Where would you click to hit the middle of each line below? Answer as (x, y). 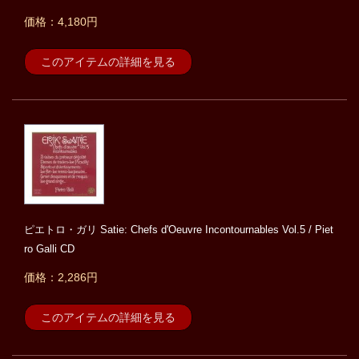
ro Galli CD (49, 249)
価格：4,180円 (61, 22)
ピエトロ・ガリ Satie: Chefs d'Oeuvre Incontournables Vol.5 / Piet (179, 230)
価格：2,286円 (61, 278)
